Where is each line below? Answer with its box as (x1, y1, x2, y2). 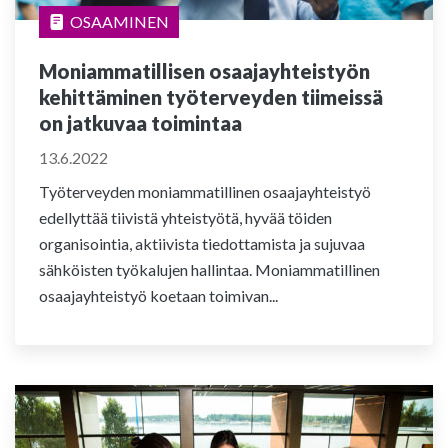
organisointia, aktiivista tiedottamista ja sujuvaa (39, 234, 365, 253)
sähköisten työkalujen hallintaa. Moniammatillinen (39, 260, 380, 279)
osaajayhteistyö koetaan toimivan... (39, 286, 278, 305)
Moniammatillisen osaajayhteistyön (39, 59, 370, 83)
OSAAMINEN (70, 12, 169, 31)
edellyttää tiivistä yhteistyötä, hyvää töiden (39, 208, 332, 227)
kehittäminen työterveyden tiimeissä (39, 85, 383, 109)
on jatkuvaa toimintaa (39, 111, 242, 135)
